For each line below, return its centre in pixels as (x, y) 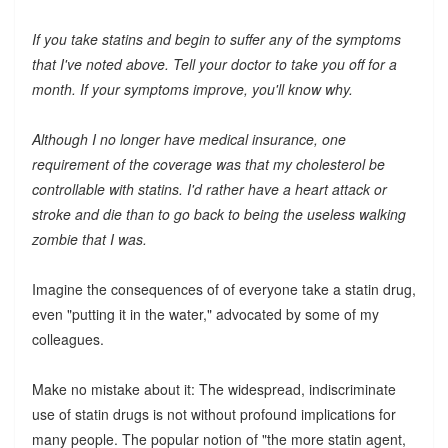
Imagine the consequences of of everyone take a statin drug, (223, 288)
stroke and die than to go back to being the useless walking (218, 213)
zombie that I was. (89, 238)
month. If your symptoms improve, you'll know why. (192, 88)
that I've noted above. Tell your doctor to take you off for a (214, 63)
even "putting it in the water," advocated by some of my (205, 313)
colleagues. (67, 338)
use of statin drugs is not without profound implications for (213, 413)
